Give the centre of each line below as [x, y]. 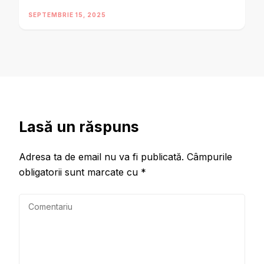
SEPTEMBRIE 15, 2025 [67, 14]
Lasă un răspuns [79, 126]
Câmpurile [209, 156]
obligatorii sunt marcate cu [80, 172]
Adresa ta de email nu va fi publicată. [101, 156]
